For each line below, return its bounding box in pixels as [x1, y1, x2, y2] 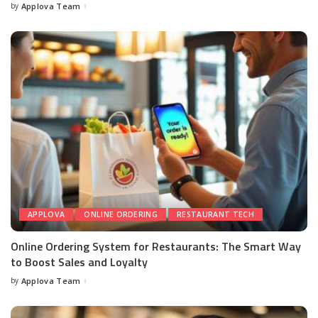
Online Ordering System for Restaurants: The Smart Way [11, 238, 301, 256]
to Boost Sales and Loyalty [11, 253, 148, 271]
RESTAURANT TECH [177, 209, 254, 220]
